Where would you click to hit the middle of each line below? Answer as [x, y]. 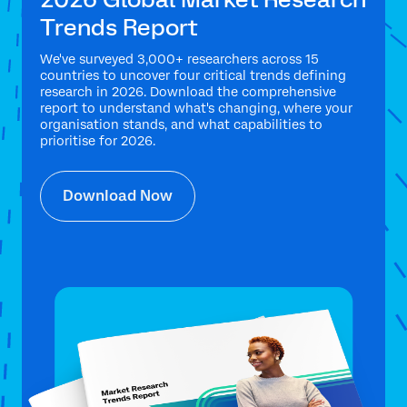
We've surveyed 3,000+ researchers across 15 [179, 59]
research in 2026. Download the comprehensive [188, 91]
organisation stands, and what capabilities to [181, 124]
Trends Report [119, 27]
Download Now [118, 195]
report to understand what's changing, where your [196, 108]
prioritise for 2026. [98, 140]
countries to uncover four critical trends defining [193, 75]
